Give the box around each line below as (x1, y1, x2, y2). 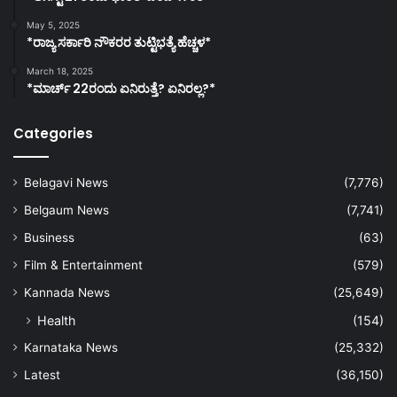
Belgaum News (24, 203, 109, 218)
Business (24, 230, 74, 245)
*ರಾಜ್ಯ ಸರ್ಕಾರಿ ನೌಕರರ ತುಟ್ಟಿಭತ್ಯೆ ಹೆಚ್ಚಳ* (27, 34, 211, 52)
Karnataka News (24, 340, 118, 355)
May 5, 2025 (27, 19, 80, 31)
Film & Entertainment (24, 258, 143, 273)
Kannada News (24, 285, 110, 300)
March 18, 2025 (27, 66, 93, 77)
